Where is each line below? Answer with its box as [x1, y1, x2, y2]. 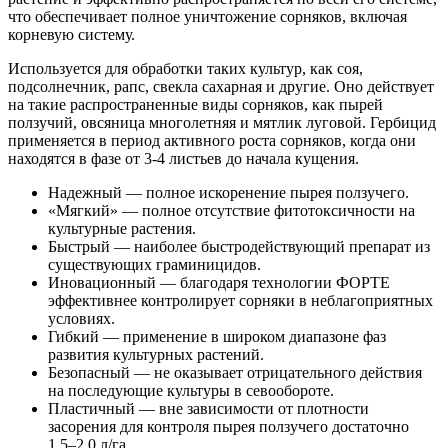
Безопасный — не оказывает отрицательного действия [48, 363, 422, 381]
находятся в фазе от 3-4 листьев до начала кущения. [8, 149, 359, 167]
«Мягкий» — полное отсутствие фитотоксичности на [48, 201, 415, 219]
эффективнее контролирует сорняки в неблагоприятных [48, 291, 433, 309]
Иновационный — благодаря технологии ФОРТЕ [48, 273, 390, 291]
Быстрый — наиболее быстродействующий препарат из [48, 237, 430, 255]
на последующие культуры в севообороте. [48, 381, 334, 399]
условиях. [48, 309, 115, 327]
